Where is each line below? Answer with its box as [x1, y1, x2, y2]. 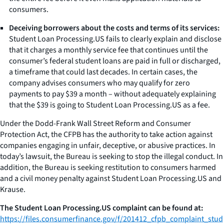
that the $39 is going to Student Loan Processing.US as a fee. [9, 99, 210, 110]
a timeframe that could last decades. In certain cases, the [9, 66, 197, 77]
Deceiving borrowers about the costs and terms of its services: [9, 22, 219, 33]
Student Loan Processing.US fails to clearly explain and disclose [9, 33, 221, 44]
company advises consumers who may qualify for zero [9, 77, 190, 88]
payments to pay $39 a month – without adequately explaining [9, 88, 216, 99]
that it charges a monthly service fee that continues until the [9, 44, 208, 55]
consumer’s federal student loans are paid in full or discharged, [9, 55, 220, 66]
